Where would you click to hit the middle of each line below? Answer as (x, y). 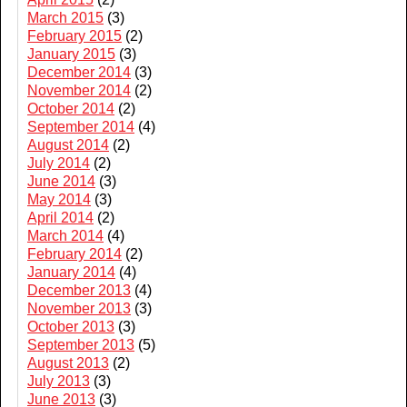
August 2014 (68, 145)
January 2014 (71, 272)
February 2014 (74, 254)
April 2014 (60, 218)
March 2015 (65, 18)
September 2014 (81, 127)
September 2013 (81, 345)
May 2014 (59, 199)
